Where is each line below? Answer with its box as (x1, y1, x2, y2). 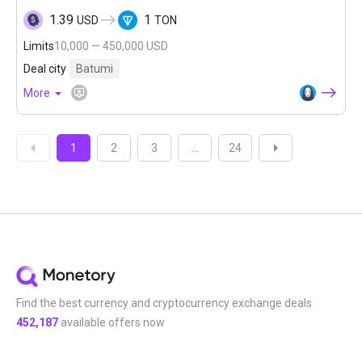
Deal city (23, 62, 66, 75)
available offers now (58, 316, 165, 329)
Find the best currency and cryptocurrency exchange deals (16, 297, 312, 309)
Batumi (76, 62, 113, 75)
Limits (23, 40, 54, 53)
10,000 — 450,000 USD (54, 40, 168, 53)
